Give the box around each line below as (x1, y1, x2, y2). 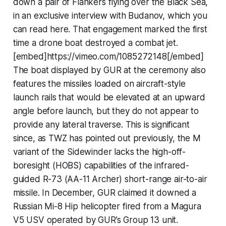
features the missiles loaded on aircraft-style (13, 79, 186, 89)
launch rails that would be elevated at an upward (13, 92, 205, 103)
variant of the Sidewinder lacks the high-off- (13, 147, 186, 157)
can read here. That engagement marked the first (13, 24, 207, 35)
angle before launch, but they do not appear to (13, 106, 199, 117)
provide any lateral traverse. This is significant (13, 120, 190, 130)
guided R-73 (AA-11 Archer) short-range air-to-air (13, 174, 207, 185)
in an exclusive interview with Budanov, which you (13, 11, 207, 21)
